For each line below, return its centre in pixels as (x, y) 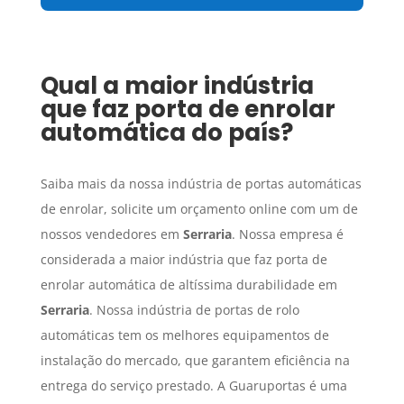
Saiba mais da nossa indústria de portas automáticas (201, 184)
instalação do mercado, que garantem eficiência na (195, 361)
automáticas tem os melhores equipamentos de (184, 335)
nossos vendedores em (111, 234)
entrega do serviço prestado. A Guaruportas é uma (193, 386)
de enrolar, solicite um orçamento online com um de (199, 209)
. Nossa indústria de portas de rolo (194, 310)
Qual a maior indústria (177, 86)
